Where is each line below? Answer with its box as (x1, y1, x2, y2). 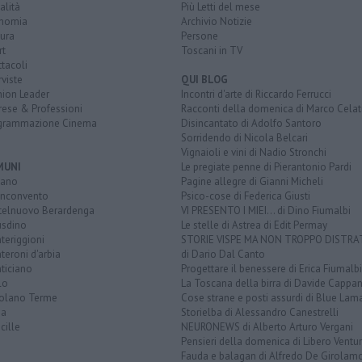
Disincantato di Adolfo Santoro (181, 116, 322, 130)
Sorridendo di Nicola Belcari (181, 130, 308, 145)
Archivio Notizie (181, 14, 252, 28)
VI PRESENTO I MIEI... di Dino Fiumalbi (181, 203, 351, 217)
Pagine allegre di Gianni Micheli (181, 174, 323, 188)
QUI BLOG (181, 72, 228, 86)
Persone (181, 28, 218, 43)
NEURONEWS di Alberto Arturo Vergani (181, 319, 353, 334)
